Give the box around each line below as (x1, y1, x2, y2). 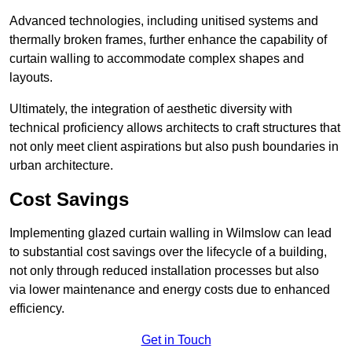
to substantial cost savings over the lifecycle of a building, (9, 245, 327, 259)
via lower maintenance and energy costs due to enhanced (9, 283, 330, 297)
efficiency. (9, 302, 64, 316)
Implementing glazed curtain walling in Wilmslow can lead (9, 226, 332, 240)
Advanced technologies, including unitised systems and (9, 14, 318, 28)
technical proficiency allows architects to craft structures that (9, 121, 340, 135)
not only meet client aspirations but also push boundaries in (9, 140, 339, 154)
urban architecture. (9, 159, 113, 173)
